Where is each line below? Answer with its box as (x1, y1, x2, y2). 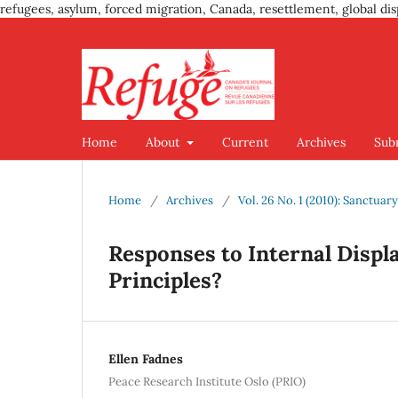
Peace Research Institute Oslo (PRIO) (108, 373, 306, 389)
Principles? (108, 266, 222, 294)
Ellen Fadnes (108, 350, 183, 367)
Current (221, 133, 268, 150)
